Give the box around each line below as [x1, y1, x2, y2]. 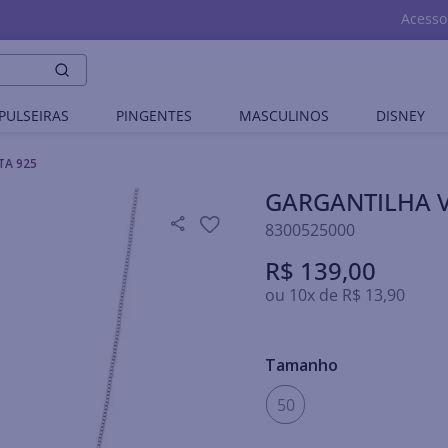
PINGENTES [115, 106, 192, 125]
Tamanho [265, 354, 339, 376]
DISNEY [376, 106, 426, 125]
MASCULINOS [239, 106, 330, 125]
